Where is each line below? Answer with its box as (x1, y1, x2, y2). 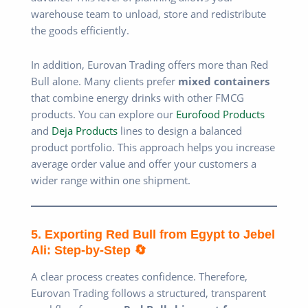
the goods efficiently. (31, 23, 129, 38)
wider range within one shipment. (31, 173, 190, 187)
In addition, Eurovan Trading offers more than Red (31, 57, 268, 71)
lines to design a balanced (118, 123, 242, 137)
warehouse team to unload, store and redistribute (31, 7, 266, 21)
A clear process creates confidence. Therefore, (31, 269, 247, 284)
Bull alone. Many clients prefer (31, 74, 178, 88)
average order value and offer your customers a (31, 156, 256, 170)
